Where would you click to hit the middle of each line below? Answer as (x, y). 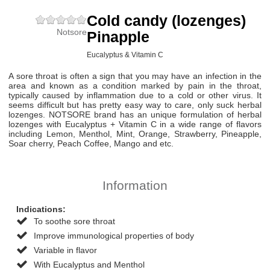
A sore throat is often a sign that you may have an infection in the (135, 76)
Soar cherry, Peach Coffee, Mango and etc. (91, 143)
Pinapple (118, 36)
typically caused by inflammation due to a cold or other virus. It (135, 95)
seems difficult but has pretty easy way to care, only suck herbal (135, 105)
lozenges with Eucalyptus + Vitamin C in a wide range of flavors (135, 124)
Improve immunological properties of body (114, 235)
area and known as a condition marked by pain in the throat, (135, 85)
